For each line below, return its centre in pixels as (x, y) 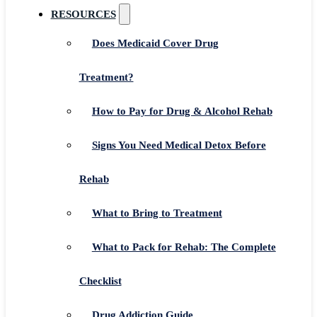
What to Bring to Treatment (157, 213)
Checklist (100, 281)
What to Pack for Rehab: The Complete (184, 247)
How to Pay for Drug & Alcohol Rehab (182, 111)
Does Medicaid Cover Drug (155, 43)
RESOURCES (83, 14)
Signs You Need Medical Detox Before (179, 145)
